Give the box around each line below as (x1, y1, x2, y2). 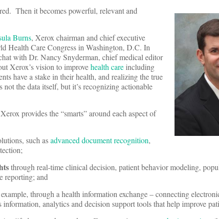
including (124, 62, 154, 72)
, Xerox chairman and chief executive (31, 32, 145, 43)
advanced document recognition (50, 135, 149, 146)
